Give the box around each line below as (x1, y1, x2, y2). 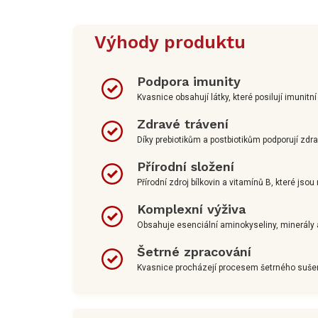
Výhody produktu (94, 32, 246, 53)
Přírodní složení (137, 159, 234, 174)
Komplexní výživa (137, 202, 246, 216)
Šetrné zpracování (137, 244, 251, 259)
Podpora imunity (137, 74, 241, 89)
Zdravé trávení (137, 116, 229, 131)
